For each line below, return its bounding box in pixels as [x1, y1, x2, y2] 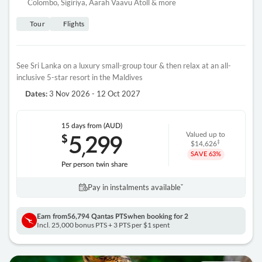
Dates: [25, 90, 47, 98]
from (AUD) [87, 122, 123, 129]
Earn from [37, 212, 67, 220]
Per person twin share [61, 160, 128, 168]
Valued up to [185, 130, 225, 138]
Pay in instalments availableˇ [88, 182, 183, 192]
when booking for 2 [127, 212, 188, 220]
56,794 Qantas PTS [67, 212, 127, 220]
